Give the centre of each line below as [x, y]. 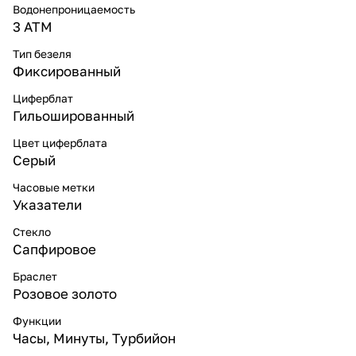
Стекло [32, 231]
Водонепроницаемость [74, 9]
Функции [37, 320]
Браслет [35, 276]
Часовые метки [54, 187]
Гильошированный [74, 115]
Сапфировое [54, 249]
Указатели [47, 204]
